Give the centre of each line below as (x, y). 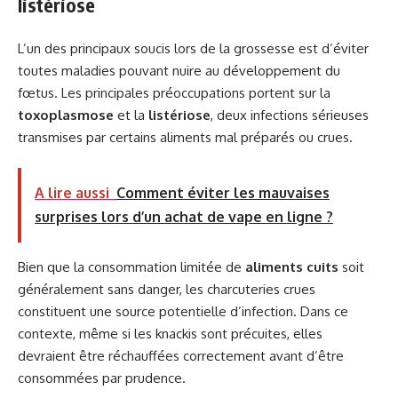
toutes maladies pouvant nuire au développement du (179, 70)
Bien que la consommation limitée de (131, 267)
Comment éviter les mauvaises (223, 193)
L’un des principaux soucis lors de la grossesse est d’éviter (193, 48)
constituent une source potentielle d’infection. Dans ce (183, 312)
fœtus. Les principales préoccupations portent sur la (174, 92)
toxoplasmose (66, 115)
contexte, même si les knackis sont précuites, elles (170, 334)
